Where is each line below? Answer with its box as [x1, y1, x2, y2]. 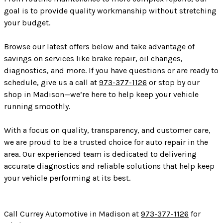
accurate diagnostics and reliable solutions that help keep [4, 161, 215, 171]
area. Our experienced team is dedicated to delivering [4, 149, 197, 159]
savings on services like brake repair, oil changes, [4, 53, 183, 63]
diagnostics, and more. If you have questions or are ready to [4, 65, 219, 75]
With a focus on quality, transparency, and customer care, [4, 125, 211, 135]
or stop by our [147, 77, 200, 87]
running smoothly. [4, 101, 70, 111]
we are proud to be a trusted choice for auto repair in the [4, 137, 208, 147]
